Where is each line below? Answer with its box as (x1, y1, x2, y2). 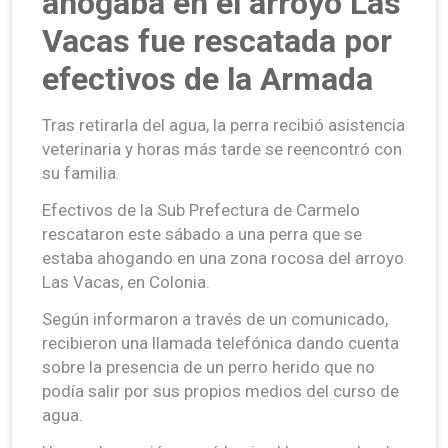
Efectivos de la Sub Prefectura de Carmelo (42, 199, 360, 220)
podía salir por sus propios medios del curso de (42, 380, 399, 401)
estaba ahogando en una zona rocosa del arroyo (42, 247, 404, 268)
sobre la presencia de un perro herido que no (42, 356, 375, 377)
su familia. (42, 162, 120, 183)
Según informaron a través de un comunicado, (42, 308, 388, 329)
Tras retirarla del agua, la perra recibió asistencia (42, 114, 405, 135)
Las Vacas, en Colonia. (42, 271, 210, 292)
